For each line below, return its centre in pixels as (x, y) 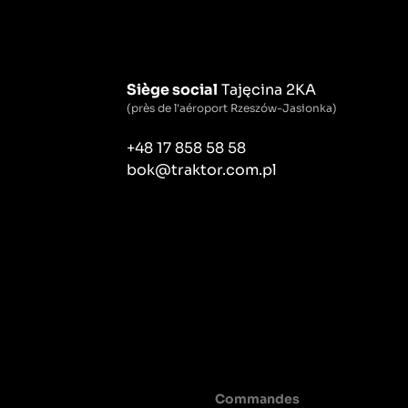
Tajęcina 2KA (267, 89)
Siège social (172, 89)
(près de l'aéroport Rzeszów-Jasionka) (232, 107)
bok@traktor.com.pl (202, 169)
